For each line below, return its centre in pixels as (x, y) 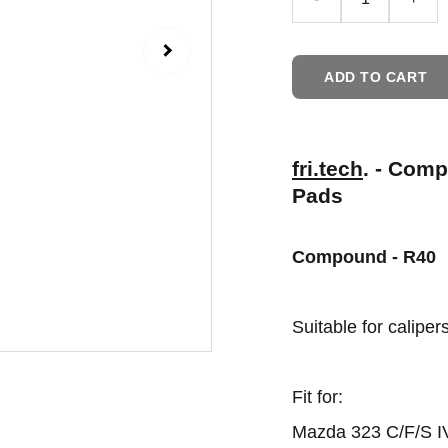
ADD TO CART (376, 77)
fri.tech (327, 168)
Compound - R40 (364, 257)
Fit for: (317, 397)
